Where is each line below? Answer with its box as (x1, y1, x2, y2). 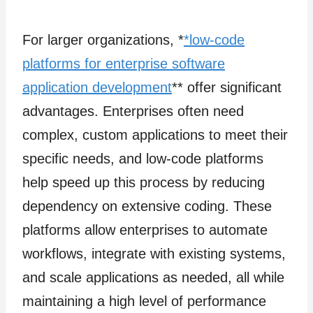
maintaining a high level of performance (22, 293, 266, 309)
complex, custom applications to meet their (22, 127, 288, 143)
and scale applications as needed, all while (22, 270, 284, 285)
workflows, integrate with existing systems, (22, 246, 286, 261)
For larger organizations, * (22, 32, 184, 48)
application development (22, 80, 172, 95)
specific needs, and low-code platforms (22, 151, 263, 166)
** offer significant (172, 80, 282, 95)
